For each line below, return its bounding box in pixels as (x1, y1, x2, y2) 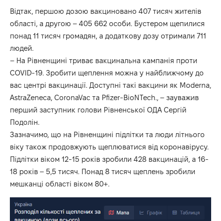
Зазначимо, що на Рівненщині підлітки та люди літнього (10, 130, 205, 139)
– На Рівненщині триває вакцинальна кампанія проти (10, 56, 197, 65)
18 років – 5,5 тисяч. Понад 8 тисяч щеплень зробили (10, 167, 195, 176)
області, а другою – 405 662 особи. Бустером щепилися (10, 19, 205, 28)
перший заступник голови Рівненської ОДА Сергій (10, 105, 186, 114)
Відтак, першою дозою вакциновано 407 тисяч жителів (10, 6, 201, 15)
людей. (10, 43, 34, 52)
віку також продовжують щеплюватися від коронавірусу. (10, 142, 209, 151)
